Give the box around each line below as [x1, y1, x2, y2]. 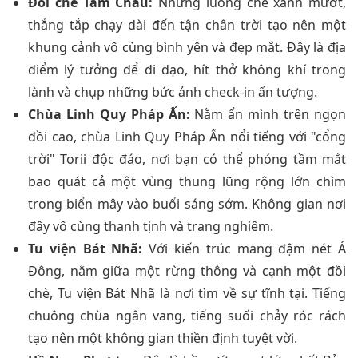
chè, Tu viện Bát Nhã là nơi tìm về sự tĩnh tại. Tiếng [28, 284, 346, 302]
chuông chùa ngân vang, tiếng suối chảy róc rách [28, 306, 346, 324]
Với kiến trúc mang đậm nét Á [142, 239, 347, 257]
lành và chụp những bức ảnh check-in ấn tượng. [28, 82, 317, 101]
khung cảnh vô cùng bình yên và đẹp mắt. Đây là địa [28, 38, 346, 56]
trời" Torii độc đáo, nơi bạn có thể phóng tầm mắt [28, 149, 346, 168]
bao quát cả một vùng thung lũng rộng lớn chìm [28, 172, 346, 190]
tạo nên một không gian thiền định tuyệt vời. [28, 328, 297, 347]
